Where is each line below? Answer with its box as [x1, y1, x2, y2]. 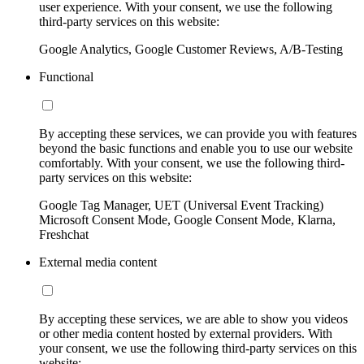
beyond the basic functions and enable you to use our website [39, 141, 353, 156]
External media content [39, 255, 157, 270]
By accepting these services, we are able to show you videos [39, 312, 348, 327]
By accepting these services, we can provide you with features [39, 127, 357, 141]
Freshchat [39, 227, 89, 242]
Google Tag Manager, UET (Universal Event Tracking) [39, 198, 323, 213]
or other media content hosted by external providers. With [39, 327, 332, 341]
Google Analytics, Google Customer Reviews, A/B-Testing [39, 42, 343, 57]
